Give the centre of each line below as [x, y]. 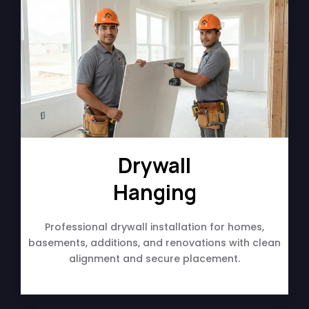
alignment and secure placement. [154, 258]
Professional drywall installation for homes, [154, 227]
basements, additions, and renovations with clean [154, 242]
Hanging [154, 192]
